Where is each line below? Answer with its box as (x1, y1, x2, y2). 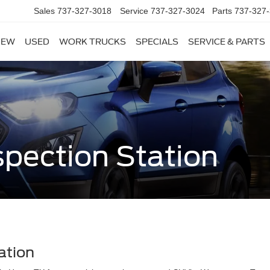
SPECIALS (136, 37, 178, 47)
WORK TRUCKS (59, 37, 126, 47)
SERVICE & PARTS (188, 37, 265, 47)
